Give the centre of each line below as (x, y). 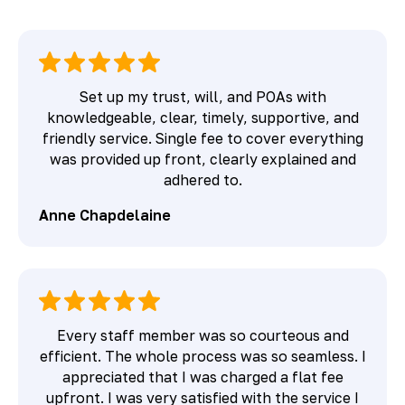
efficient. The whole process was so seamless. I (202, 356)
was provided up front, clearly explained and (202, 160)
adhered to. (202, 180)
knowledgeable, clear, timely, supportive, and (202, 118)
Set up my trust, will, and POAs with (202, 97)
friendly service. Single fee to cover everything (202, 139)
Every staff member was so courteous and (202, 335)
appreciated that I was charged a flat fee (202, 377)
